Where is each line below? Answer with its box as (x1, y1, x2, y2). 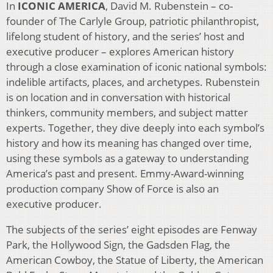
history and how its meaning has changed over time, (6, 136, 252, 151)
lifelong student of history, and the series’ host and (6, 29, 244, 44)
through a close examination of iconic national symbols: (6, 60, 267, 74)
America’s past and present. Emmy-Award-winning (6, 166, 244, 181)
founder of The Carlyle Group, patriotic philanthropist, (6, 14, 259, 29)
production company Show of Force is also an (6, 182, 219, 196)
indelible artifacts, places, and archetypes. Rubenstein (6, 75, 260, 90)
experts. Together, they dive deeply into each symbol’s (6, 121, 264, 135)
